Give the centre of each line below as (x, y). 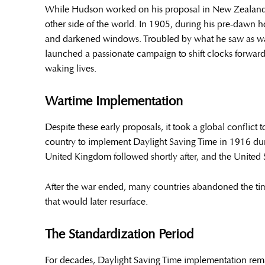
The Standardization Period (119, 234)
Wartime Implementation (114, 101)
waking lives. (71, 69)
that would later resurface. (96, 202)
